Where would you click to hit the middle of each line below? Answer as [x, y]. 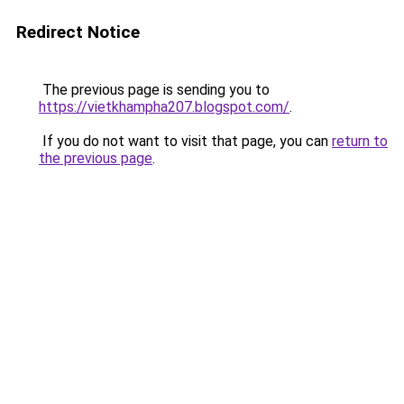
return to [360, 141]
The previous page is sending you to [154, 90]
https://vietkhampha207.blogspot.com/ [164, 107]
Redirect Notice [78, 32]
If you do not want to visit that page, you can [185, 141]
